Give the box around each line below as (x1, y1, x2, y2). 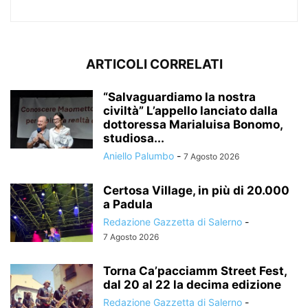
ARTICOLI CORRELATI (85, 56, 223, 73)
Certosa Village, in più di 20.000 (103, 184, 289, 198)
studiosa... (103, 131, 164, 146)
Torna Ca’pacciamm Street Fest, (103, 264, 287, 278)
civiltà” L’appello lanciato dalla (103, 104, 278, 118)
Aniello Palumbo (103, 150, 174, 162)
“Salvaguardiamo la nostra (103, 90, 256, 104)
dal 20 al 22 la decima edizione (103, 278, 281, 292)
